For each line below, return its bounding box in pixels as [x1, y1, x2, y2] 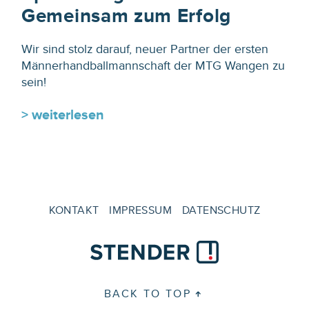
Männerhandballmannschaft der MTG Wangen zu [21, 57, 285, 74]
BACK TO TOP [103, 285, 192, 301]
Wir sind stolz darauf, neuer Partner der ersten [21, 40, 268, 58]
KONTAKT [48, 202, 99, 219]
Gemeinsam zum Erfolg [21, 1, 231, 30]
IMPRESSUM [109, 202, 172, 219]
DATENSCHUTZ [182, 202, 261, 219]
